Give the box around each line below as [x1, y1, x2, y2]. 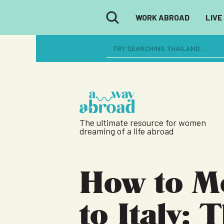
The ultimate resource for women [79, 117, 206, 128]
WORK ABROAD [135, 12, 189, 22]
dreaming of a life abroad [79, 125, 173, 136]
